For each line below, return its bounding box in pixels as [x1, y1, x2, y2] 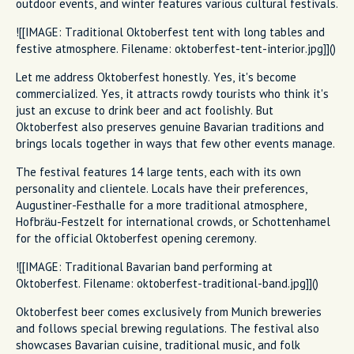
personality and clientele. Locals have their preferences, [16, 180, 307, 196]
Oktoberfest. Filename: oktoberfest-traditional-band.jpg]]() [16, 275, 318, 291]
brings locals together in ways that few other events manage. [16, 135, 335, 151]
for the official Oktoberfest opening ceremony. [16, 230, 257, 246]
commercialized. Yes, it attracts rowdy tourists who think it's [16, 85, 329, 101]
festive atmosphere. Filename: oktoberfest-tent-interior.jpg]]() [16, 40, 336, 56]
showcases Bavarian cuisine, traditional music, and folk [16, 337, 300, 352]
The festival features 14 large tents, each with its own [16, 164, 301, 179]
